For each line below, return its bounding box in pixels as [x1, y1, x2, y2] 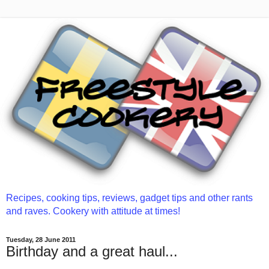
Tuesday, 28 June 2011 [6, 235, 76, 243]
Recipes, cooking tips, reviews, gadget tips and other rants [6, 192, 253, 203]
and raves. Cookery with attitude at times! [6, 205, 180, 216]
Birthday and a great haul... [6, 243, 178, 259]
